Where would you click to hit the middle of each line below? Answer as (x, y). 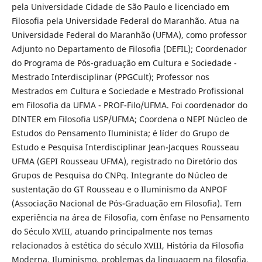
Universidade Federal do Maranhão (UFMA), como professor (129, 35)
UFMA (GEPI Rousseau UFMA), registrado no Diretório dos (124, 161)
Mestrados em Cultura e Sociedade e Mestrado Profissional (127, 91)
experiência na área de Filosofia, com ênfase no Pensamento (130, 218)
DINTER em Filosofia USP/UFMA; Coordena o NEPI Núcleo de (129, 119)
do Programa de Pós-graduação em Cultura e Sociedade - (124, 63)
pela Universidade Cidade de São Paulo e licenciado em (120, 7)
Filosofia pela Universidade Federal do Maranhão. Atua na (125, 21)
